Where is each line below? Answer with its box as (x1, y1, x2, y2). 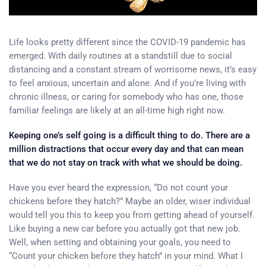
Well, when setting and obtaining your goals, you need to (9, 236, 231, 248)
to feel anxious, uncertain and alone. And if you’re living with (9, 77, 246, 88)
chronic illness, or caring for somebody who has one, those (9, 91, 243, 102)
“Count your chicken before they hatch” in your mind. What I (9, 250, 243, 261)
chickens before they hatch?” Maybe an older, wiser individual (9, 195, 251, 207)
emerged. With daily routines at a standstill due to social (9, 50, 232, 61)
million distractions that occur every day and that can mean (9, 143, 243, 154)
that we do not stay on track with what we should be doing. (9, 157, 242, 168)
